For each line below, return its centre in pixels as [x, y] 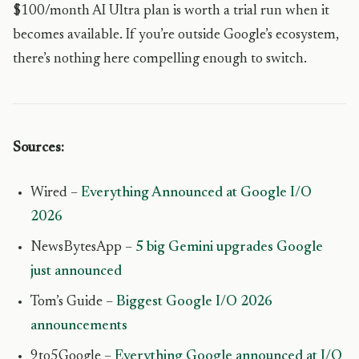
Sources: [38, 148]
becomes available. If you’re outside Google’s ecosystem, [176, 35]
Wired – [56, 193]
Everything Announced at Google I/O [196, 193]
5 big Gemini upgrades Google [229, 248]
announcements [79, 326]
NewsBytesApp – [83, 248]
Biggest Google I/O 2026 [194, 302]
